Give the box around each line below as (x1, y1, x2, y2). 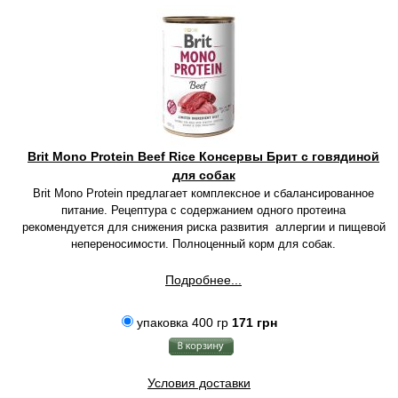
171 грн (231, 315, 277, 330)
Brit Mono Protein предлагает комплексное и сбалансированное (33, 187, 374, 200)
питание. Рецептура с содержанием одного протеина (61, 203, 346, 217)
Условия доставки (147, 376, 251, 390)
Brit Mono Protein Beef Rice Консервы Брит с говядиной (28, 149, 379, 163)
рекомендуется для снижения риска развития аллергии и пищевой (21, 220, 386, 234)
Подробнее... (165, 273, 242, 287)
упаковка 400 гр (132, 315, 232, 330)
